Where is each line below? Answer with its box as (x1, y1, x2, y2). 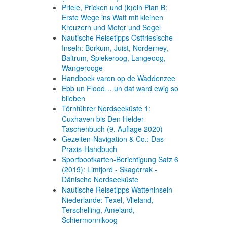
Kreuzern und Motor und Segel (62, 22, 161, 32)
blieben (62, 93, 85, 103)
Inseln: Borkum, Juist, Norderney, (62, 43, 168, 53)
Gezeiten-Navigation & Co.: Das (62, 134, 164, 144)
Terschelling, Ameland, (62, 205, 135, 215)
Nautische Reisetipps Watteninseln (62, 184, 172, 195)
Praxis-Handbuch (62, 144, 117, 154)
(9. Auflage (105, 124, 144, 134)
